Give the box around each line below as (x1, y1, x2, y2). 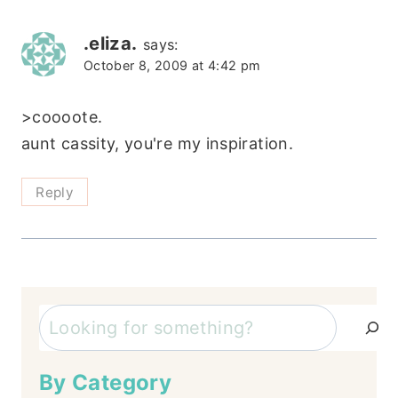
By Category (39, 370, 171, 396)
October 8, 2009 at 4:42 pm (84, 58, 261, 74)
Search (38, 307, 93, 327)
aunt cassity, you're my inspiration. (21, 134, 293, 154)
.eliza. (84, 32, 138, 55)
